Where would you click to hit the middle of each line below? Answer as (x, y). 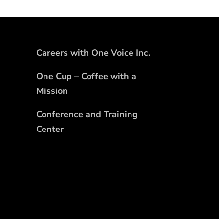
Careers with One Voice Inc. (93, 53)
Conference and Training (87, 114)
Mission (52, 91)
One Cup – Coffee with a (86, 76)
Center (50, 129)
